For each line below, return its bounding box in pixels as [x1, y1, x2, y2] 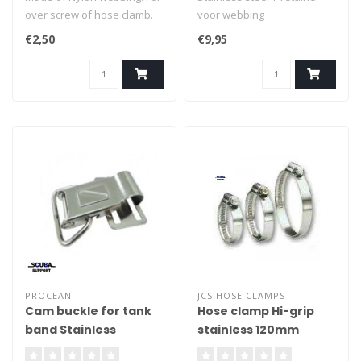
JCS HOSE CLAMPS [197, 289, 285, 301]
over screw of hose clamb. [25, 7, 153, 22]
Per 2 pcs [25, 25, 69, 39]
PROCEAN [25, 289, 72, 301]
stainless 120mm [197, 322, 299, 338]
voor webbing [197, 7, 264, 22]
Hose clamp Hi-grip [197, 303, 314, 319]
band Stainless [25, 322, 116, 338]
